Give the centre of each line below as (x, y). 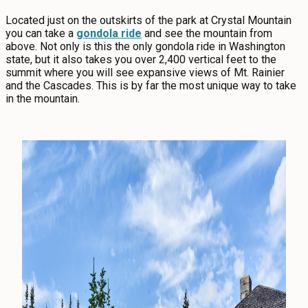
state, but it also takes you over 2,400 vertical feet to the (141, 59)
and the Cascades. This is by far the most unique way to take (151, 86)
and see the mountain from (207, 33)
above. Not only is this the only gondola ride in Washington (145, 46)
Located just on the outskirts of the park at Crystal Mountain (148, 20)
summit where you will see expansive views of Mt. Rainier (145, 73)
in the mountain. (44, 99)
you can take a (41, 33)
